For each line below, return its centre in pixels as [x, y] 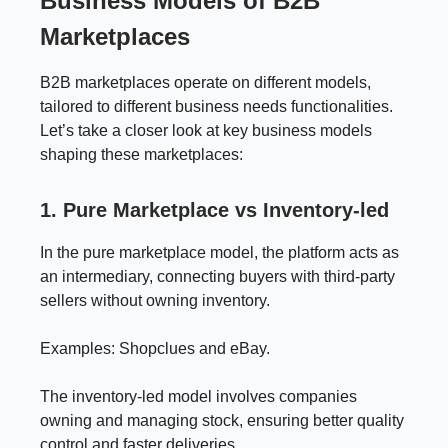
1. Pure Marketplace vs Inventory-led [214, 209]
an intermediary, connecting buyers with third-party [217, 276]
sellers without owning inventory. [155, 300]
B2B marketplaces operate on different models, [205, 82]
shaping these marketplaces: [141, 154]
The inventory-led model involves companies [198, 396]
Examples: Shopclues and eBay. [155, 348]
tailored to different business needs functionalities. [216, 106]
